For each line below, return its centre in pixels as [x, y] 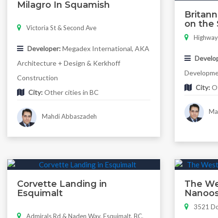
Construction [37, 77]
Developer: [44, 48]
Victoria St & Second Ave [61, 27]
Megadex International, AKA [105, 48]
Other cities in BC [71, 92]
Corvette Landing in [62, 184]
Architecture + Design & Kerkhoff [69, 63]
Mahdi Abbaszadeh [68, 116]
